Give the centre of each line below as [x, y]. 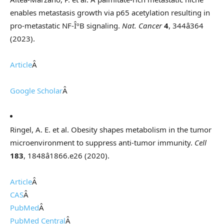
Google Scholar [36, 91]
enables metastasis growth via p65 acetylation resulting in [110, 13]
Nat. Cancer [142, 26]
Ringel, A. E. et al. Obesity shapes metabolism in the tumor [111, 130]
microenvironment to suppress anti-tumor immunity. [102, 143]
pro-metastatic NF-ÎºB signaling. [66, 26]
